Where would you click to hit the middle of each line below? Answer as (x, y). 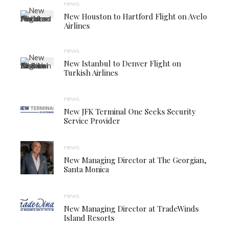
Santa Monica (86, 169)
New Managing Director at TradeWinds (131, 208)
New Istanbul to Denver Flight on (122, 63)
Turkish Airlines (91, 73)
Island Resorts (89, 217)
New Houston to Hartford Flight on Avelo (135, 16)
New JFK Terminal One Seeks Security (130, 111)
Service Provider (92, 120)
